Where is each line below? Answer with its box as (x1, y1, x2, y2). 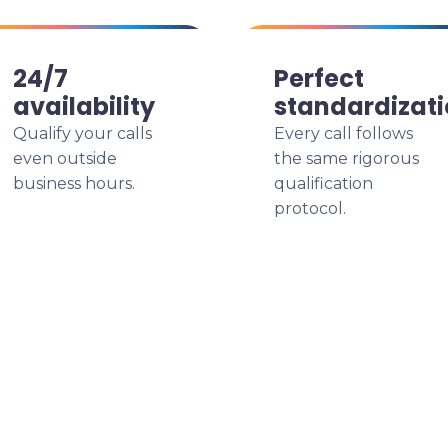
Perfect (274, 62, 364, 95)
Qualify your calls (13, 124, 152, 143)
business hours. (13, 174, 135, 193)
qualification (274, 174, 373, 193)
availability (13, 90, 155, 123)
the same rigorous (274, 149, 419, 168)
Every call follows (274, 124, 413, 143)
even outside (13, 149, 117, 168)
